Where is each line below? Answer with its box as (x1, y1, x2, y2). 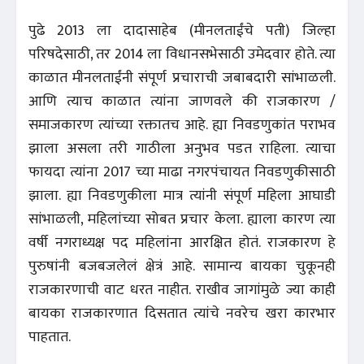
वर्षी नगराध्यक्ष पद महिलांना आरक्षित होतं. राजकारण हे (28, 230, 336, 255)
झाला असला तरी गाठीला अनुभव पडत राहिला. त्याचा (28, 136, 336, 161)
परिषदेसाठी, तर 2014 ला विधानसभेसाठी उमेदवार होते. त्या (28, 41, 336, 67)
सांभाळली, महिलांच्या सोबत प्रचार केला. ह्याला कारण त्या (28, 206, 336, 232)
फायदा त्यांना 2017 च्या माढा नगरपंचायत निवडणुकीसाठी (28, 159, 336, 184)
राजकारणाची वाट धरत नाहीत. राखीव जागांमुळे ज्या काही (28, 277, 336, 302)
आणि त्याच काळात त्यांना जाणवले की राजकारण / (28, 89, 336, 114)
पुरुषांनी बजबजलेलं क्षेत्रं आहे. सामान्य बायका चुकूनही (28, 253, 336, 279)
